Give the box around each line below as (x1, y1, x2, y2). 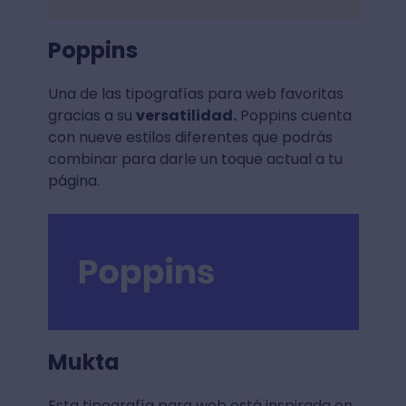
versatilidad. (135, 105, 237, 127)
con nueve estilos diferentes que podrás (47, 127, 333, 149)
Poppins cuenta (236, 105, 352, 127)
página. (47, 170, 100, 192)
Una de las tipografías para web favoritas (47, 83, 343, 105)
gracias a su (47, 105, 136, 127)
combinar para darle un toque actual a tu (47, 149, 343, 170)
